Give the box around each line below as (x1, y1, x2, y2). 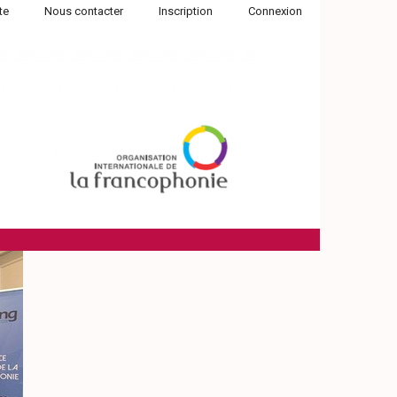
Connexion (248, 4, 302, 18)
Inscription (159, 4, 213, 18)
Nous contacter (44, 4, 123, 18)
